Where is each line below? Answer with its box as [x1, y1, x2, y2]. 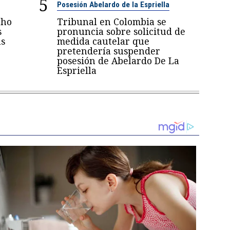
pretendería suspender [57, 45, 161, 57]
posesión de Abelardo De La [57, 54, 180, 67]
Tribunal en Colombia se [57, 15, 167, 28]
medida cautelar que [57, 35, 150, 48]
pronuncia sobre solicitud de [57, 25, 186, 38]
